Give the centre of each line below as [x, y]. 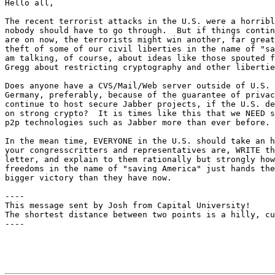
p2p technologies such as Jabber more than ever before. [137, 123]
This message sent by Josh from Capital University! [128, 206]
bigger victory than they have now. [88, 178]
